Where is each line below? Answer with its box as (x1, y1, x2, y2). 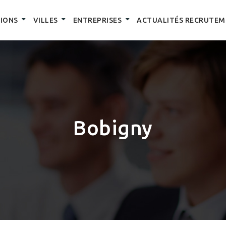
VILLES (33, 16, 58, 24)
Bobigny (73, 117, 153, 139)
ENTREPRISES (73, 16, 122, 24)
